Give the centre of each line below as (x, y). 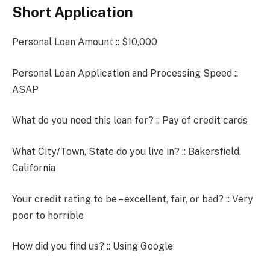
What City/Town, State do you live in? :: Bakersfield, (127, 152)
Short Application (73, 12)
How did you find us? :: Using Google (93, 246)
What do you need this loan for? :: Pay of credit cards (130, 121)
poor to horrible (48, 215)
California (34, 168)
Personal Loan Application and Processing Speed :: (125, 73)
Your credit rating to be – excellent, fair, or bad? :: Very (133, 199)
